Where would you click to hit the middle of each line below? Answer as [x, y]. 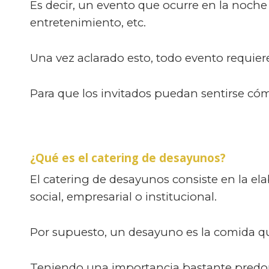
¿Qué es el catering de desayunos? [128, 158]
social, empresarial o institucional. [123, 197]
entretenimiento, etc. [88, 23]
